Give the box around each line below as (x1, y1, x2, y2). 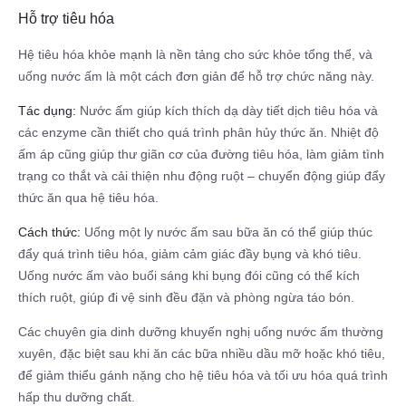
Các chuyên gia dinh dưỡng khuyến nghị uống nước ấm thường (18, 324, 383, 340)
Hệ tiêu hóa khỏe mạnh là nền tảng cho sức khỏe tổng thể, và (18, 47, 372, 63)
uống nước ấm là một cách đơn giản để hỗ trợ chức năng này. (18, 69, 374, 84)
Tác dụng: (18, 103, 76, 119)
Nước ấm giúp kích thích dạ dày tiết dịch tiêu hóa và (76, 103, 378, 119)
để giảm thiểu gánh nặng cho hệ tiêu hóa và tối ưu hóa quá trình (18, 368, 388, 383)
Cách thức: (18, 225, 81, 240)
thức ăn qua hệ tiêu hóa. (18, 190, 159, 206)
